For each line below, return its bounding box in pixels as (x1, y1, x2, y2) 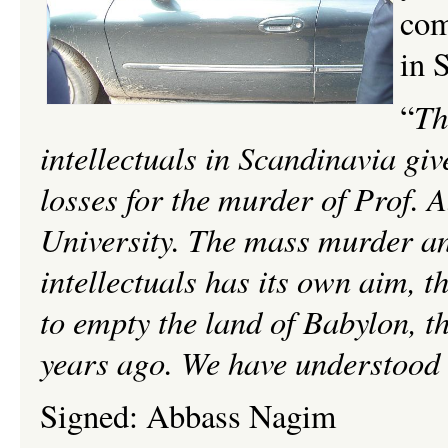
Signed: (40, 394, 146, 437)
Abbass (146, 394, 241, 437)
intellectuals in (40, 135, 238, 179)
